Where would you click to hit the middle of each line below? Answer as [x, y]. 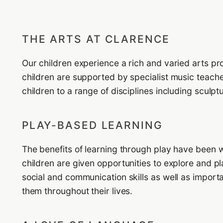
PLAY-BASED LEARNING [92, 125]
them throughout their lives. [77, 191]
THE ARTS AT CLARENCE [96, 39]
